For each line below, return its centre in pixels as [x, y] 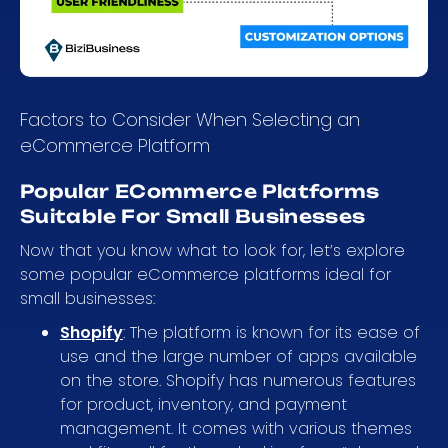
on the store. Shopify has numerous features [238, 380]
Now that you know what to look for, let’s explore [212, 250]
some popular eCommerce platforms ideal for [205, 274]
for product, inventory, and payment [203, 404]
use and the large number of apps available [238, 356]
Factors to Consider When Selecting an [190, 119]
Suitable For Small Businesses [193, 215]
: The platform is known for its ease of [271, 332]
